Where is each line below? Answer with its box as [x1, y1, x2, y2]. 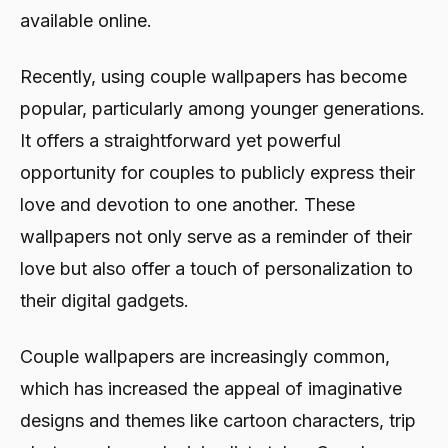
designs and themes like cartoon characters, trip [20, 409, 416, 431]
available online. [20, 9, 152, 31]
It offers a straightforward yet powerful [20, 129, 341, 151]
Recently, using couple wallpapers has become [20, 65, 407, 87]
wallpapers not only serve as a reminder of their [20, 225, 412, 247]
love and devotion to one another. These [20, 193, 355, 215]
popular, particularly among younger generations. [20, 97, 425, 119]
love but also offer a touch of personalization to [20, 257, 413, 279]
